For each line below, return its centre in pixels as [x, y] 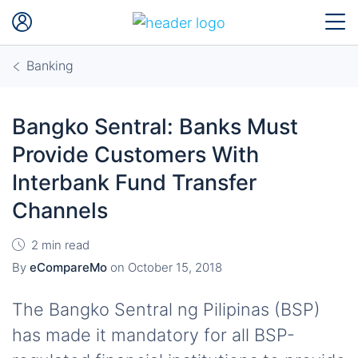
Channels [60, 211]
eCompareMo [68, 267]
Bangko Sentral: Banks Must [155, 127]
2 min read [60, 245]
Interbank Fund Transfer [134, 183]
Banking [50, 66]
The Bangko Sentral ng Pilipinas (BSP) [166, 309]
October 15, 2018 [175, 267]
